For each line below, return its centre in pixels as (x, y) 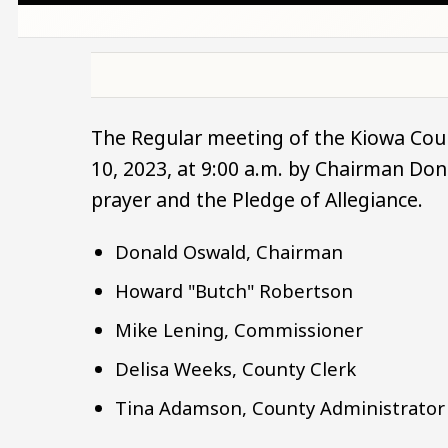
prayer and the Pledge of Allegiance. (257, 200)
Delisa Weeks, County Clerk (238, 369)
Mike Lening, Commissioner (242, 330)
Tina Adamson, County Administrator (280, 408)
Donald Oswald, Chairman (232, 251)
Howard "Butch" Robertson (237, 291)
